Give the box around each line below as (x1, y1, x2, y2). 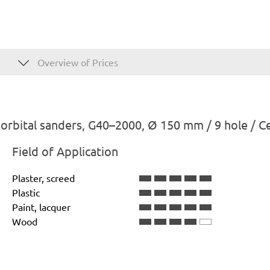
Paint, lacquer (12, 200, 71, 213)
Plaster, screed (12, 171, 75, 184)
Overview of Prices (35, 55, 118, 68)
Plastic (12, 186, 40, 198)
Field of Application (12, 143, 118, 159)
